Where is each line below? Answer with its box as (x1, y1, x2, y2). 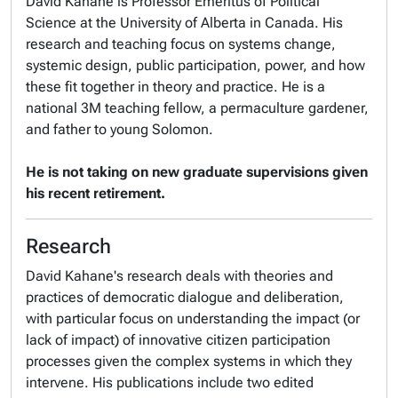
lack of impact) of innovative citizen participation (26, 331, 330, 348)
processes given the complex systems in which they (26, 353, 352, 370)
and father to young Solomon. (26, 121, 213, 138)
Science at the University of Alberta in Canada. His (26, 14, 343, 31)
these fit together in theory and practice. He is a (26, 78, 325, 95)
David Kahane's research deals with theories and (26, 267, 333, 284)
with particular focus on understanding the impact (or (26, 310, 360, 327)
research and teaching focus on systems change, (26, 36, 336, 52)
